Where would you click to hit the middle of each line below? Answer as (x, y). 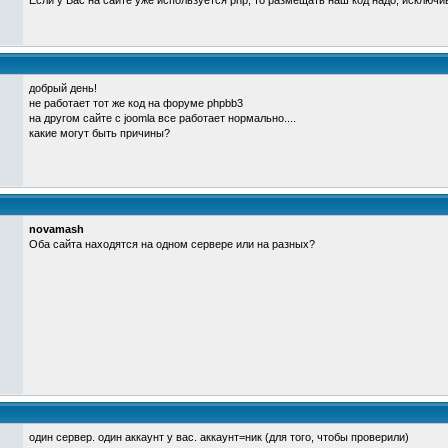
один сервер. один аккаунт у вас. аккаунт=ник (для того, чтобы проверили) (219, 437)
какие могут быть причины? (99, 133)
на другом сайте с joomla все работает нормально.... (162, 118)
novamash (56, 229)
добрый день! (63, 88)
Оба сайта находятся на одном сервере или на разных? (172, 244)
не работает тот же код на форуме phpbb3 (136, 103)
